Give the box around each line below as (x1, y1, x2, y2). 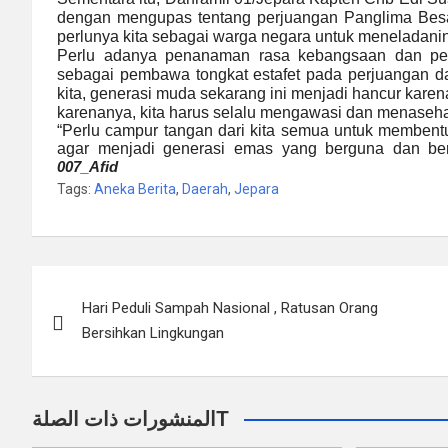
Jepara (234, 181, 279, 197)
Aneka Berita (94, 181, 176, 197)
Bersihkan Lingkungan (82, 324, 224, 342)
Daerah (182, 181, 228, 197)
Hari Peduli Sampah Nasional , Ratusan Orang (82, 299, 378, 317)
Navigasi (31, 266, 153, 304)
